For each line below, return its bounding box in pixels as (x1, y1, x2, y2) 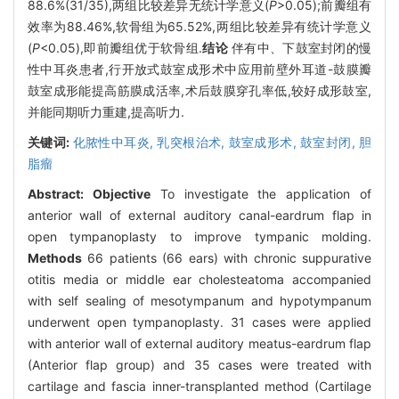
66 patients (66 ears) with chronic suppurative (82, 249, 371, 265)
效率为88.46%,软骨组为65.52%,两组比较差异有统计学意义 (28, 18, 371, 34)
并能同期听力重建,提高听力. (28, 103, 184, 119)
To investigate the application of (150, 185, 372, 201)
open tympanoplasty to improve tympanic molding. (28, 228, 371, 244)
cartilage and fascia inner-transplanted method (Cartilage (28, 378, 371, 394)
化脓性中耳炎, (72, 134, 158, 150)
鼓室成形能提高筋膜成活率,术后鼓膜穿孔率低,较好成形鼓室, (28, 82, 371, 98)
